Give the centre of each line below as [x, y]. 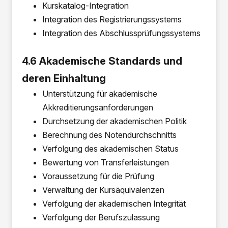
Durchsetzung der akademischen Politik [115, 121]
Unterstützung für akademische [100, 94]
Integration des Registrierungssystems [112, 19]
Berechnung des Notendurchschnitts [110, 135]
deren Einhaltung [64, 78]
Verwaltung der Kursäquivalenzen [104, 190]
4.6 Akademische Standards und [102, 61]
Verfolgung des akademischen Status [111, 149]
